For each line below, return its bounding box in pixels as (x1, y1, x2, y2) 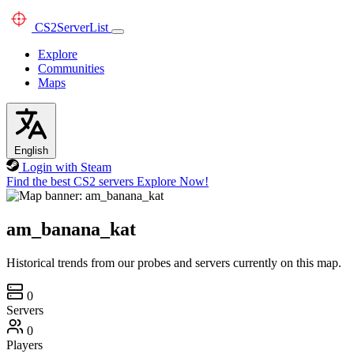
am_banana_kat (6, 218, 136, 239)
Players (6, 337, 43, 352)
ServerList (57, 21, 108, 34)
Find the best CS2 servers (6, 175, 134, 188)
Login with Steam (21, 160, 111, 174)
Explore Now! (137, 175, 209, 188)
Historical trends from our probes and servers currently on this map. (6, 255, 341, 269)
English (14, 145, 48, 156)
